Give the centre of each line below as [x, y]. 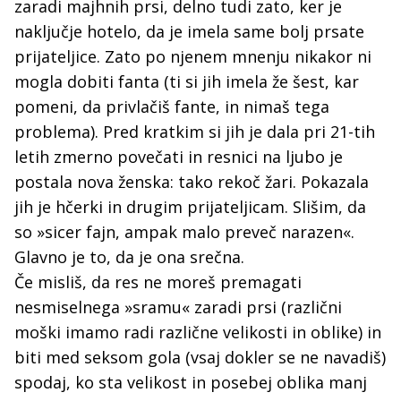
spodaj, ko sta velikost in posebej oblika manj [191, 382]
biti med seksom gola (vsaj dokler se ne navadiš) [200, 357]
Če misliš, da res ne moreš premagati [158, 282]
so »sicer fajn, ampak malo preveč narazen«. [184, 232]
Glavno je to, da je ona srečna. [129, 257]
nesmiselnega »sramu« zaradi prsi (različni [178, 307]
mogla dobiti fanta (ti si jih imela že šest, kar [187, 81]
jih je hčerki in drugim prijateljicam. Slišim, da [190, 207]
